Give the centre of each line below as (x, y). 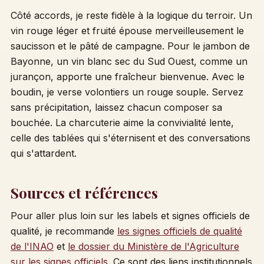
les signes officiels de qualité (179, 231)
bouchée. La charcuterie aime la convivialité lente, (122, 123)
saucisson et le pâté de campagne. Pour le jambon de (130, 46)
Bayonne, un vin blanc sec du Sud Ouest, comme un (129, 62)
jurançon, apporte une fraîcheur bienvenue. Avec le (127, 77)
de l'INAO (32, 247)
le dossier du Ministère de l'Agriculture (153, 247)
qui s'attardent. (43, 154)
